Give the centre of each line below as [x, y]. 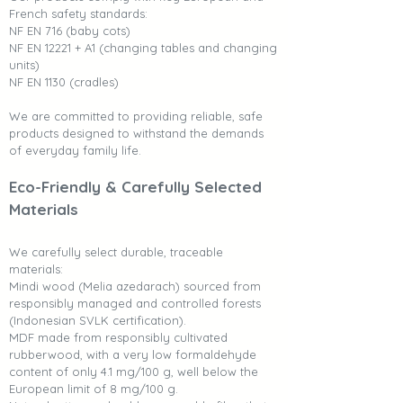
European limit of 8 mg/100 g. [94, 389]
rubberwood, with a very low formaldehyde [133, 355]
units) [24, 65]
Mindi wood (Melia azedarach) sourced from [135, 287]
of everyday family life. [75, 151]
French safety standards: [78, 14]
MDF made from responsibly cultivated [118, 338]
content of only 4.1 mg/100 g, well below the [134, 372]
